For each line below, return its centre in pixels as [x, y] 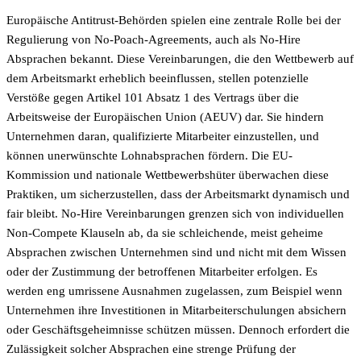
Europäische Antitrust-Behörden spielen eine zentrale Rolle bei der [174, 21]
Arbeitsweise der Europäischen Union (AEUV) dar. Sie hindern [165, 117]
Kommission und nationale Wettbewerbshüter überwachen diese [168, 175]
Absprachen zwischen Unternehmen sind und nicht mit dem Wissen [176, 253]
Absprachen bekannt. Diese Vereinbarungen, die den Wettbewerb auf [180, 59]
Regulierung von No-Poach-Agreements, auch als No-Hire [154, 40]
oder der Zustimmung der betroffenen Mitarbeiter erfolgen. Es [162, 272]
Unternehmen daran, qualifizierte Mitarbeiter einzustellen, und [163, 137]
